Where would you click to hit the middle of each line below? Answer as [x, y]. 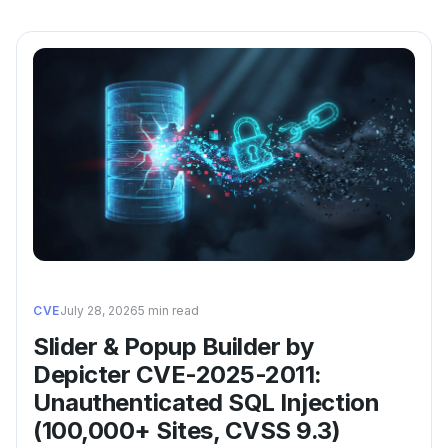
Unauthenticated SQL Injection [206, 403]
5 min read [168, 311]
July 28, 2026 [98, 311]
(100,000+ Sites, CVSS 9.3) [187, 431]
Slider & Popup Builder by [174, 347]
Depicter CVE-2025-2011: [177, 375]
